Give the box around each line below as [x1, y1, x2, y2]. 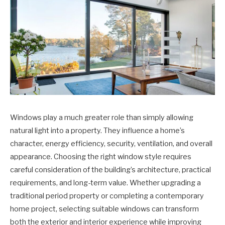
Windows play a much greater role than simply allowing [10, 113, 193, 122]
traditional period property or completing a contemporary [10, 191, 204, 200]
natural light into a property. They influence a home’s [10, 126, 185, 135]
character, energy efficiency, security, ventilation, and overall [10, 139, 212, 148]
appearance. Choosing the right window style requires [10, 152, 191, 161]
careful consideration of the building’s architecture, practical [10, 165, 211, 174]
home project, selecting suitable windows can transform [10, 204, 199, 213]
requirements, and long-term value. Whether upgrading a [10, 178, 201, 187]
